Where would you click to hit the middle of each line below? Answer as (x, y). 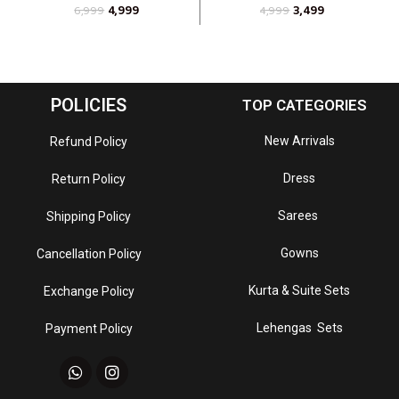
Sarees (299, 215)
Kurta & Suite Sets (299, 290)
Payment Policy (89, 328)
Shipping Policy (89, 216)
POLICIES (89, 105)
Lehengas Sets (299, 327)
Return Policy (89, 179)
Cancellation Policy (89, 253)
